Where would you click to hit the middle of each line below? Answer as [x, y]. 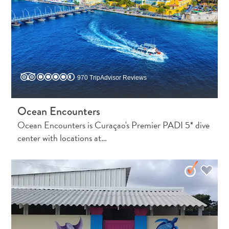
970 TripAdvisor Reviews [112, 77]
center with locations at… [62, 138]
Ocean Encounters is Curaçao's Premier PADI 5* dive [114, 125]
